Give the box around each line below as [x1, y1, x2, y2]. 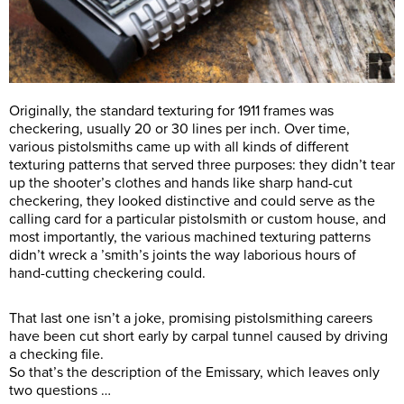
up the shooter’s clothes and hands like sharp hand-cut [9, 174, 353, 193]
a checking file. [9, 345, 104, 364]
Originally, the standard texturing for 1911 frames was [9, 102, 334, 121]
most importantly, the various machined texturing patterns [9, 228, 371, 247]
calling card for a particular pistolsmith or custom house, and [9, 210, 386, 229]
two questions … [9, 381, 111, 400]
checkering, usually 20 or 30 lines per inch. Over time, [9, 120, 350, 139]
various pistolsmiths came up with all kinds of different [9, 138, 349, 157]
